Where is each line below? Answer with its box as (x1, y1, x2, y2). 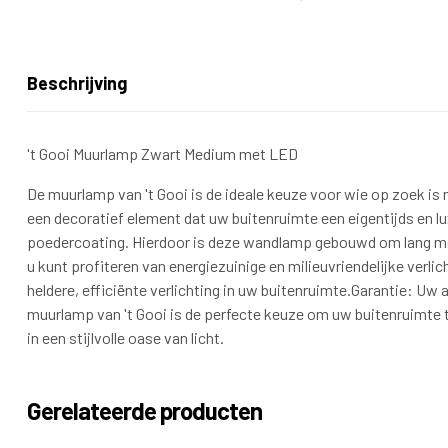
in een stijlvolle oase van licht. (27, 328, 224, 348)
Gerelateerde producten (27, 396, 262, 426)
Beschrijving (27, 72, 127, 95)
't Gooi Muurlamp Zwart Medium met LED (27, 144, 298, 164)
